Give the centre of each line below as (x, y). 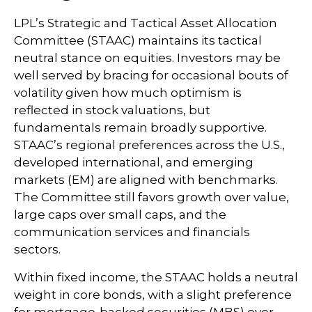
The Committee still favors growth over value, (151, 197)
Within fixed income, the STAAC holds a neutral (156, 278)
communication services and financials (132, 232)
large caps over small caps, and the (120, 215)
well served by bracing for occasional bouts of (151, 76)
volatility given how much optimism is (128, 93)
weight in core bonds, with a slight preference (153, 295)
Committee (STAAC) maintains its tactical (138, 41)
